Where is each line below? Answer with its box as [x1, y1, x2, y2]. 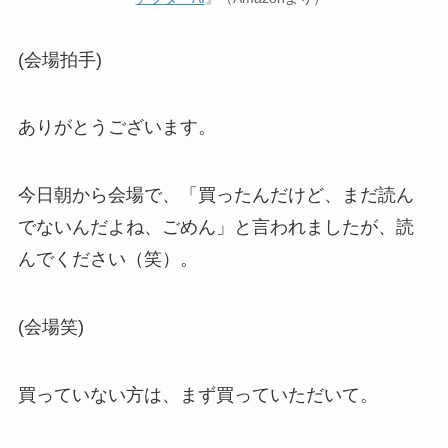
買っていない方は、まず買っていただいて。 [17, 384, 378, 405]
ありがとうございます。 [17, 117, 216, 138]
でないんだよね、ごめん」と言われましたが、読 [17, 217, 414, 238]
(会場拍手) [17, 49, 102, 70]
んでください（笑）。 [17, 249, 198, 270]
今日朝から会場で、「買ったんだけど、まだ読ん [17, 185, 414, 206]
